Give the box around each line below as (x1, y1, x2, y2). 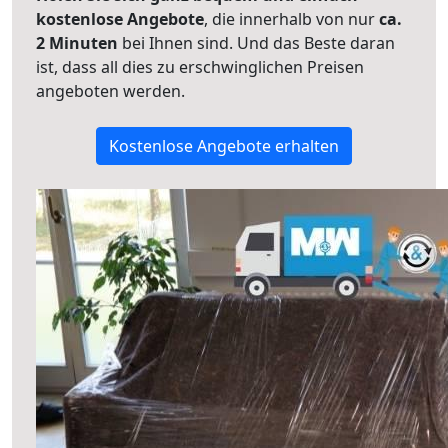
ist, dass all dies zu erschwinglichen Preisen (36, 56, 364, 78)
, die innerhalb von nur (204, 8, 379, 30)
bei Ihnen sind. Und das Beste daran (118, 32, 395, 54)
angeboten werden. (36, 80, 185, 102)
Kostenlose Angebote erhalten (109, 135, 339, 157)
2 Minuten (36, 32, 118, 54)
